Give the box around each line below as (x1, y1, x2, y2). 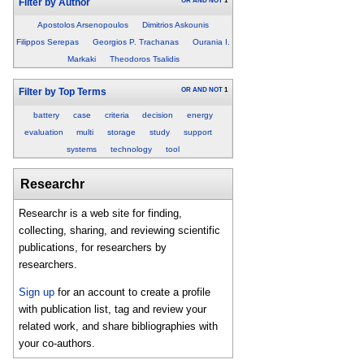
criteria (104, 110, 129, 119)
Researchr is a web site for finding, (19, 207, 183, 220)
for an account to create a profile (54, 286, 211, 299)
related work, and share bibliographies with (19, 320, 219, 333)
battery (33, 110, 59, 119)
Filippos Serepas (16, 37, 80, 47)
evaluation (24, 127, 63, 136)
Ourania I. (192, 37, 230, 47)
